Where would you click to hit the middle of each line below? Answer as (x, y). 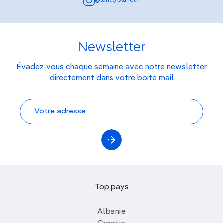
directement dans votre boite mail (111, 78)
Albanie (111, 212)
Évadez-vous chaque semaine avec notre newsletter (111, 67)
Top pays (111, 187)
